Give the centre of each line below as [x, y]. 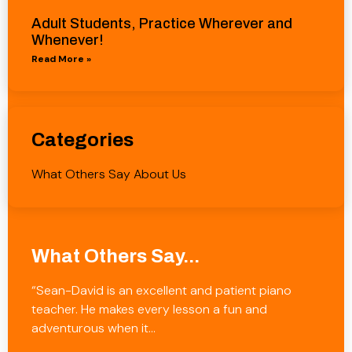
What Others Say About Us [109, 174]
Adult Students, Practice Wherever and [162, 24]
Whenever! [68, 40]
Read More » [61, 59]
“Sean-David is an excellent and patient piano [161, 291]
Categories [82, 140]
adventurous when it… [93, 328]
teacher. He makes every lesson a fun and [149, 310]
